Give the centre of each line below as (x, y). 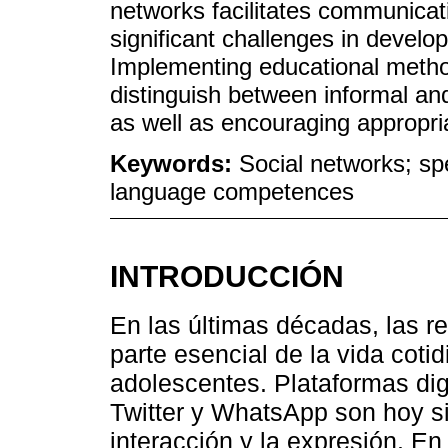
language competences (232, 191)
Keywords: (174, 163)
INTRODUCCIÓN (227, 276)
